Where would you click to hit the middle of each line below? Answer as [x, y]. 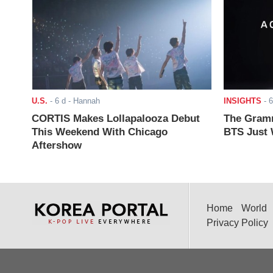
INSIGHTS [242, 101]
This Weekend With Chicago [100, 132]
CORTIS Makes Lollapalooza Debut [116, 119]
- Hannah [83, 101]
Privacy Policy [237, 223]
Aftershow [57, 146]
